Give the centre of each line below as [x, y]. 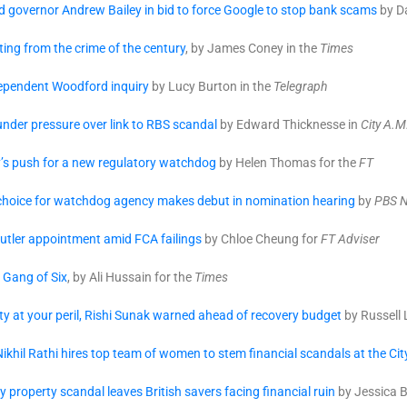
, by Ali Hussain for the [131, 277]
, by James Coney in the [253, 48]
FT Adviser [350, 239]
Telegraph [300, 86]
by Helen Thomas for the [288, 163]
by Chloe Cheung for [261, 239]
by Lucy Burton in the [211, 86]
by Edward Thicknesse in [289, 124]
